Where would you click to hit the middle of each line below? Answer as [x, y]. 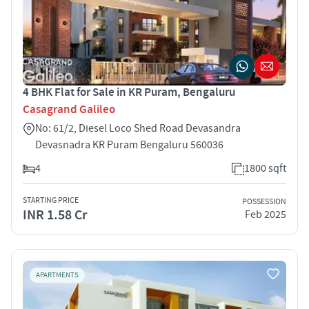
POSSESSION [264, 202]
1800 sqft [265, 168]
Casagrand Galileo [69, 109]
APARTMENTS [57, 275]
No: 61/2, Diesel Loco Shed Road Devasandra [138, 128]
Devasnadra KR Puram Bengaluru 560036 [129, 144]
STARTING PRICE [51, 200]
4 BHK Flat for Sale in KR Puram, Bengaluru [129, 92]
